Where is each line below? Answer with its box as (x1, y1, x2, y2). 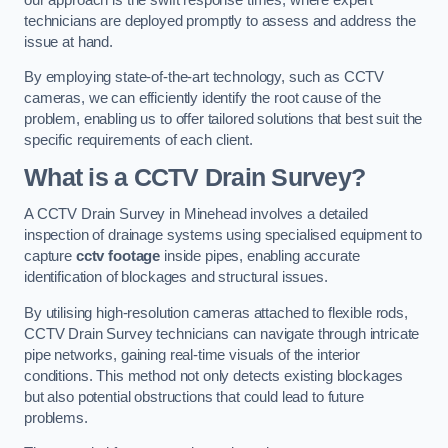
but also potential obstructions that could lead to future (24, 388, 364, 405)
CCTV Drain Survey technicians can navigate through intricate (24, 325, 420, 342)
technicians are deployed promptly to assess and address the (24, 12, 416, 29)
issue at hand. (24, 33, 113, 50)
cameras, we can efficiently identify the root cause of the (24, 90, 381, 107)
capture (24, 248, 76, 265)
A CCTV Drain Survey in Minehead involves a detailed (24, 206, 368, 223)
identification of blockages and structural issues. (24, 269, 328, 286)
